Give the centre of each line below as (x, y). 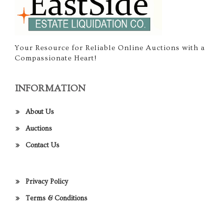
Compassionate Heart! (56, 58)
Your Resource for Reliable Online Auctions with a (110, 48)
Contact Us (42, 145)
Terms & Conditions (56, 198)
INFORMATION (50, 88)
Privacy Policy (47, 181)
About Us (40, 112)
